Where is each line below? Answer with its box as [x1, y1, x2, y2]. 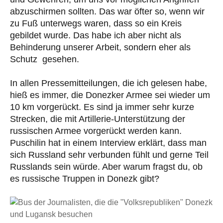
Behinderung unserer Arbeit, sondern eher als [10, 42, 191, 53]
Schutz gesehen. [10, 54, 79, 65]
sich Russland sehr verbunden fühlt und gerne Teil [10, 150, 209, 160]
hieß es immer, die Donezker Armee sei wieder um [10, 90, 210, 101]
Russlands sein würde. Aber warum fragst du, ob [10, 162, 203, 172]
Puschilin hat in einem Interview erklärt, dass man [10, 138, 207, 148]
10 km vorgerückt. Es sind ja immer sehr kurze [10, 102, 194, 112]
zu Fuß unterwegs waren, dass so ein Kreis [10, 18, 182, 29]
